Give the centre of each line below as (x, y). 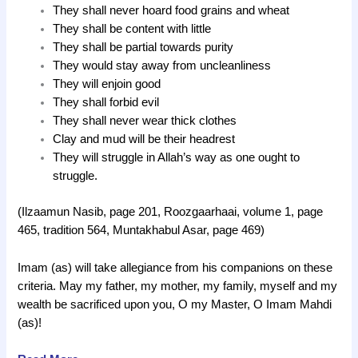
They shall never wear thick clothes (145, 121)
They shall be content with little (132, 29)
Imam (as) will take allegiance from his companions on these (175, 267)
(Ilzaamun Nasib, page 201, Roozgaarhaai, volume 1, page (171, 212)
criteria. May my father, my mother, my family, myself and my (178, 286)
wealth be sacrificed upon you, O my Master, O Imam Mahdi (175, 304)
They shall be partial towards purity (143, 48)
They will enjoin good (107, 84)
